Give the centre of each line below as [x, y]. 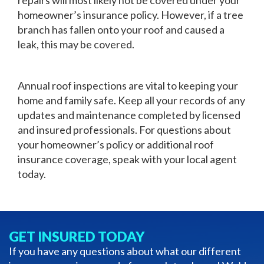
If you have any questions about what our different [125, 251]
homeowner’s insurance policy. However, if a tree [131, 14]
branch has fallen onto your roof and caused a [121, 29]
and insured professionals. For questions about [124, 129]
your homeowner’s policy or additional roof [116, 144]
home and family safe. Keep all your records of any [131, 100]
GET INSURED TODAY [77, 236]
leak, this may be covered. [76, 44]
